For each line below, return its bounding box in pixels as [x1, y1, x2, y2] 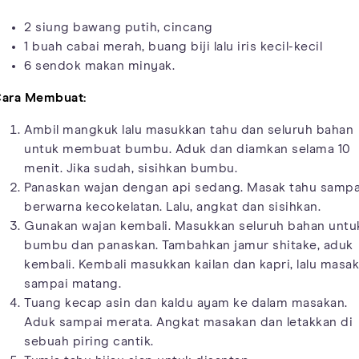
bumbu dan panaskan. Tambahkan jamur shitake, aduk [24, 238, 353, 252]
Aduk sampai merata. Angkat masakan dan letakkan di [24, 315, 353, 329]
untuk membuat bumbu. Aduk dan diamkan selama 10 [24, 142, 351, 155]
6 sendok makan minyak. [24, 58, 175, 72]
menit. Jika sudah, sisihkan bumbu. [24, 161, 237, 175]
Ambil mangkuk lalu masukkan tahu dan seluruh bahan [24, 123, 353, 136]
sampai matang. [24, 276, 121, 290]
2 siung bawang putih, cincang [24, 20, 213, 34]
